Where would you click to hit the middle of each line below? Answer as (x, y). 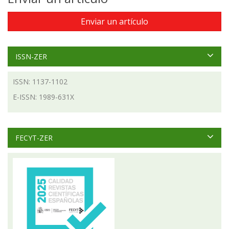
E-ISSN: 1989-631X (43, 97)
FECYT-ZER (34, 138)
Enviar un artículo (114, 21)
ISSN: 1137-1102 (40, 81)
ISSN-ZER (31, 56)
